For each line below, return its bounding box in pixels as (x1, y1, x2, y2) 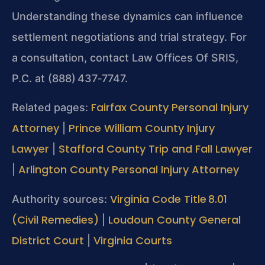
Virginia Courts (93, 232, 172, 248)
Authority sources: (12, 192, 110, 205)
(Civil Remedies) (12, 212, 99, 227)
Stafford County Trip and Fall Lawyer (59, 141, 253, 157)
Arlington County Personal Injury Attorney (18, 162, 239, 177)
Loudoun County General (108, 212, 241, 227)
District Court (12, 232, 84, 248)
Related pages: (12, 101, 91, 114)
